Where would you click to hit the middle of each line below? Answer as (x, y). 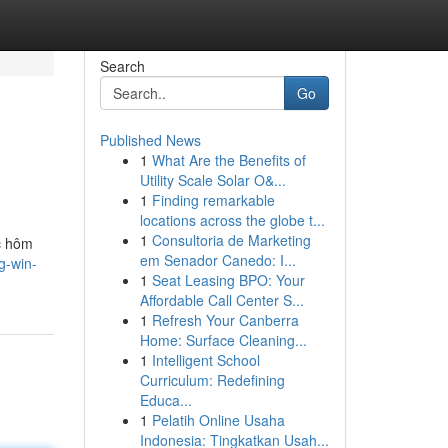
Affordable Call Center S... (221, 300)
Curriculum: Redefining (212, 380)
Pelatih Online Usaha (218, 420)
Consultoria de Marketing (231, 240)
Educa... (165, 400)
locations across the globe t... (232, 220)
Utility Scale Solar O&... (212, 180)
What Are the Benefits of (228, 160)
